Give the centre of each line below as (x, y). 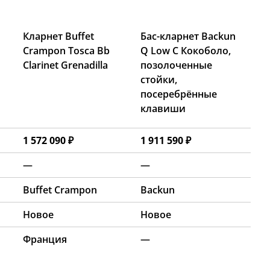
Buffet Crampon (60, 190)
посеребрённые (179, 94)
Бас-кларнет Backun (188, 36)
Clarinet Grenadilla (65, 65)
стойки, (159, 80)
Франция (45, 240)
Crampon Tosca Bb (66, 51)
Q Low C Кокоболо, (186, 51)
